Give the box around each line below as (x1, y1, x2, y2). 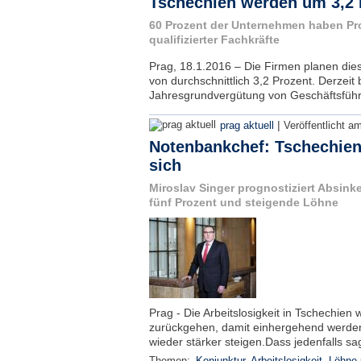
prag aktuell (219, 120, 274, 131)
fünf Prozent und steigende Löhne (148, 196, 338, 209)
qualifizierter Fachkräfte (148, 33, 280, 46)
